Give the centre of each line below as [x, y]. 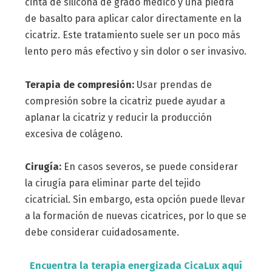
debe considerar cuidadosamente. [102, 233]
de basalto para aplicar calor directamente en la [133, 18]
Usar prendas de [173, 84]
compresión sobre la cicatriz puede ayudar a [125, 101]
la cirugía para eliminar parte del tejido [112, 183]
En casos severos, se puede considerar [149, 167]
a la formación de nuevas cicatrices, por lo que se [135, 216]
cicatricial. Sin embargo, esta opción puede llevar [135, 200]
